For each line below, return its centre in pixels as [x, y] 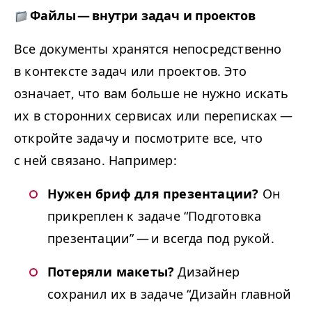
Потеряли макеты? [111, 271]
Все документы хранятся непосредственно [148, 48]
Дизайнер [207, 271]
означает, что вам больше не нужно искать [151, 93]
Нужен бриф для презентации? [153, 193]
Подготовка [225, 216]
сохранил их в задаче [117, 294]
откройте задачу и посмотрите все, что [139, 138]
